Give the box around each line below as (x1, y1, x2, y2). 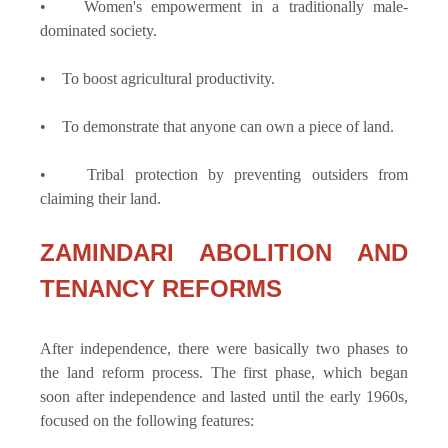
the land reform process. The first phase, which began (40, 363, 408, 381)
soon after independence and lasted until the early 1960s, (40, 387, 408, 405)
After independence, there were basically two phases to (40, 339, 408, 357)
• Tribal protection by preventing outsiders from (40, 165, 408, 183)
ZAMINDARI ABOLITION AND (40, 238, 408, 266)
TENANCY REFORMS (40, 274, 282, 302)
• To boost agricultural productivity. (40, 69, 279, 87)
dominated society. (40, 21, 157, 39)
